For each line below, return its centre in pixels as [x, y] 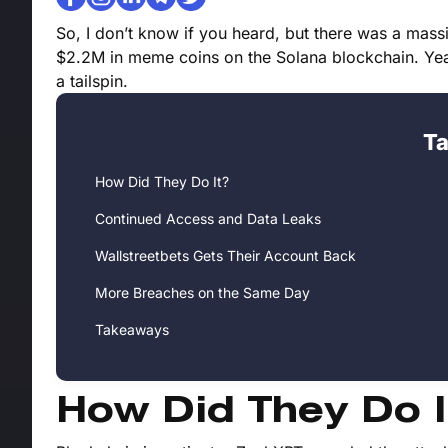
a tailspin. [92, 81]
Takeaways [132, 330]
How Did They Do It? [162, 182]
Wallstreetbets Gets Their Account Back [225, 256]
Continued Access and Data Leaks [208, 219]
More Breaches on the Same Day [202, 293]
